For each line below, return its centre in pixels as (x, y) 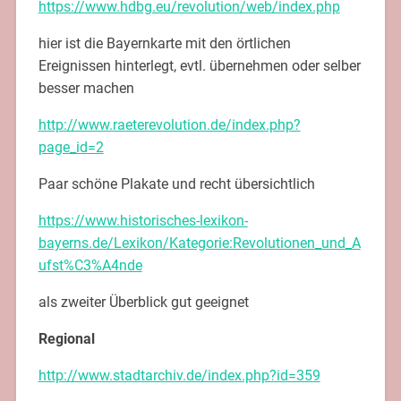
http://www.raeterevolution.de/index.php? (169, 124)
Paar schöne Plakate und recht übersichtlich (176, 183)
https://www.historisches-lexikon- (143, 220)
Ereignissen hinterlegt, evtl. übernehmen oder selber (199, 65)
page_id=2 (71, 147)
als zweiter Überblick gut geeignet (143, 302)
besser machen (86, 88)
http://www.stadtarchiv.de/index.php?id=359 (179, 375)
